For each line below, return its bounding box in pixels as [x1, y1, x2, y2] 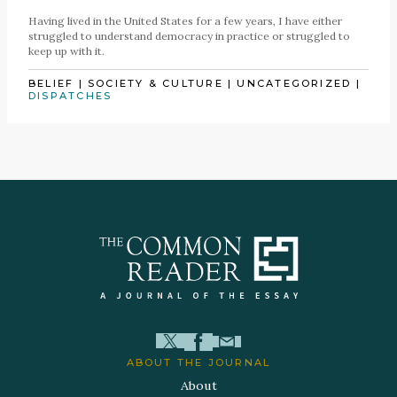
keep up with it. [28, 43, 105, 58]
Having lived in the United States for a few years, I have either [28, 13, 342, 27]
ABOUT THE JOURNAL [126, 355, 271, 369]
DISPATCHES [28, 89, 113, 102]
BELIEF [28, 76, 74, 90]
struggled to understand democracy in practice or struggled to [28, 28, 350, 43]
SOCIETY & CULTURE [88, 76, 223, 90]
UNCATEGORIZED [237, 76, 352, 90]
